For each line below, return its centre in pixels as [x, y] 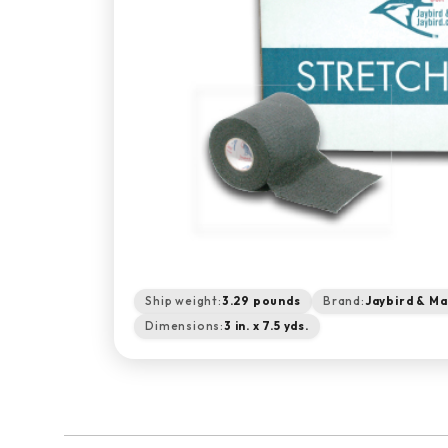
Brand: [343, 301]
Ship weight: [183, 301]
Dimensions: [184, 326]
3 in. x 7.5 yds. [266, 326]
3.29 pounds [261, 301]
